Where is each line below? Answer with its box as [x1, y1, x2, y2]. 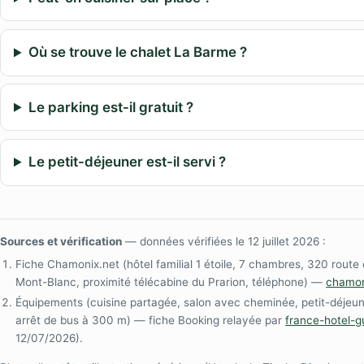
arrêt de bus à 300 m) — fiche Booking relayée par [15, 314, 286, 327]
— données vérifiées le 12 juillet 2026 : [122, 234, 326, 248]
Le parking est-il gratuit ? [28, 98, 193, 115]
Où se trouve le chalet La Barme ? [28, 44, 247, 61]
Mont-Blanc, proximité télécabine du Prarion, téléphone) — [15, 275, 327, 288]
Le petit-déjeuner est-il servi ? [28, 154, 226, 171]
